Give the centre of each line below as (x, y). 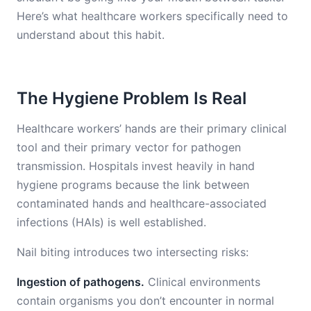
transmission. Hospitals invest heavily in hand (136, 166)
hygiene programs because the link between (133, 185)
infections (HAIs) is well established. (111, 222)
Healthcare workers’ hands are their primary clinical (152, 128)
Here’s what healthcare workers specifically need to (152, 16)
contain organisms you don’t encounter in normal (145, 301)
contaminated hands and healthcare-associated (142, 203)
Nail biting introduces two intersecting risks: (133, 252)
